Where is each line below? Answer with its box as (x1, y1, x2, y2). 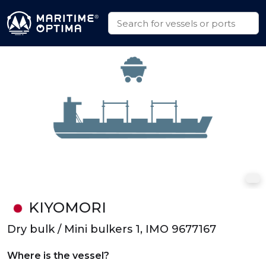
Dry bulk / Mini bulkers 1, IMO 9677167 (7, 223, 216, 236)
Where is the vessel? (7, 250, 109, 261)
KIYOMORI (28, 199, 106, 216)
